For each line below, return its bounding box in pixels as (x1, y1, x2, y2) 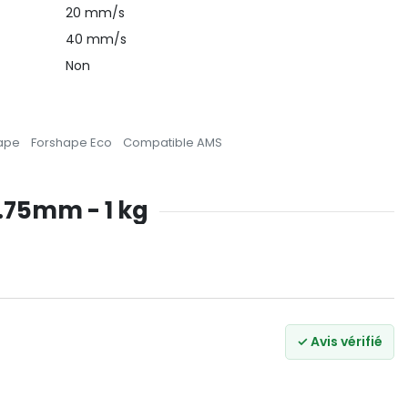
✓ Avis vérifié (297, 332, 382, 351)
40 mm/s (66, 30, 127, 48)
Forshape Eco (31, 134, 112, 151)
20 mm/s (66, 4, 126, 22)
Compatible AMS (123, 134, 222, 151)
